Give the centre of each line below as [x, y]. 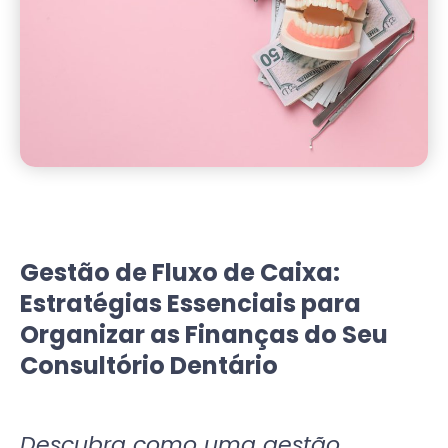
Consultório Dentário [149, 365]
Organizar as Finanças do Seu [204, 334]
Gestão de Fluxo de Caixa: [180, 272]
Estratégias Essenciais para [190, 303]
